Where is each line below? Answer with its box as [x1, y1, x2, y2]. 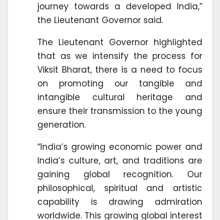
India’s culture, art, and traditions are [37, 154, 202, 166]
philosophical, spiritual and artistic [37, 182, 202, 194]
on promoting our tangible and [37, 77, 202, 89]
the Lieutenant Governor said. [37, 14, 163, 26]
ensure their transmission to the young [37, 105, 202, 117]
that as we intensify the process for [37, 50, 202, 62]
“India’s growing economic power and [37, 140, 202, 153]
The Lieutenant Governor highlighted [37, 36, 202, 48]
